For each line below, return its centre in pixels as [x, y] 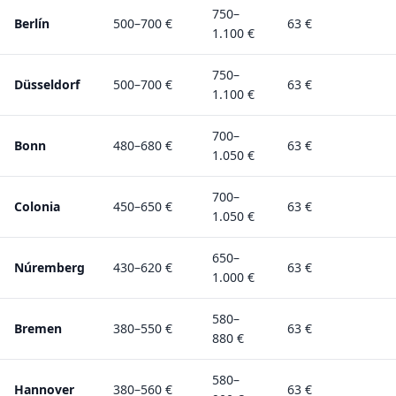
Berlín [32, 23]
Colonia [37, 206]
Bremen [38, 328]
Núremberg [49, 267]
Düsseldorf [47, 84]
